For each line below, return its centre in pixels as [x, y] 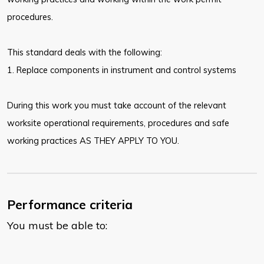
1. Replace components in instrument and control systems [122, 70]
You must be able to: [57, 226]
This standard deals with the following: [85, 52]
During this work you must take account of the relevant [117, 105]
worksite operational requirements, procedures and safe [118, 123]
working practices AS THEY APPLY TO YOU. [93, 141]
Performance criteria [70, 205]
